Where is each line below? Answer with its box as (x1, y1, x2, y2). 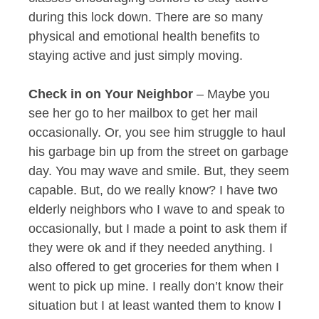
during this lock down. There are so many (28, 9, 263, 24)
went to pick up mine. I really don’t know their (28, 278, 283, 293)
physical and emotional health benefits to (28, 28, 260, 43)
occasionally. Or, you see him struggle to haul (28, 125, 286, 140)
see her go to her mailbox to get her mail (28, 105, 258, 120)
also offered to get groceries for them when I (28, 259, 279, 274)
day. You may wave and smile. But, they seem (28, 163, 289, 178)
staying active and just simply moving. (28, 48, 243, 63)
